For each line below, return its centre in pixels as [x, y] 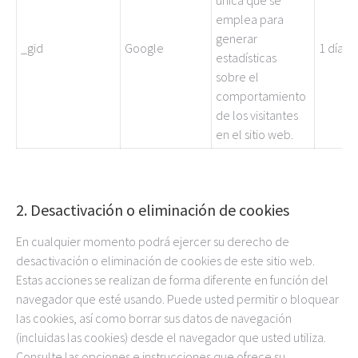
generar [237, 38]
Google [144, 48]
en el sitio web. [255, 134]
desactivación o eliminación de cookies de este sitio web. [165, 261]
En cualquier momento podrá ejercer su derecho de [153, 241]
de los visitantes [257, 115]
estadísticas [246, 58]
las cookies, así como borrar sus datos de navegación [154, 318]
